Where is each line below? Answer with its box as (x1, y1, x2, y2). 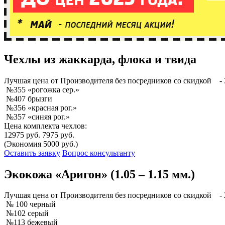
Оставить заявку (4, 148, 60, 157)
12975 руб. (4, 130, 40, 139)
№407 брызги (6, 94, 52, 103)
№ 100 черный (6, 200, 56, 209)
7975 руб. (42, 130, 74, 139)
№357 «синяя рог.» (6, 112, 70, 121)
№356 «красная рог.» (6, 103, 77, 112)
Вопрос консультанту (62, 148, 135, 157)
